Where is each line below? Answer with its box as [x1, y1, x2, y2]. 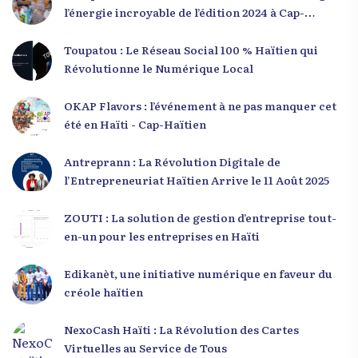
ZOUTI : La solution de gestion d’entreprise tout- [64, 209, 336, 225]
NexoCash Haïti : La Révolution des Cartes [64, 320, 299, 337]
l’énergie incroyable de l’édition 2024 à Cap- [64, 3, 304, 20]
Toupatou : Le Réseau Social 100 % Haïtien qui [64, 41, 318, 58]
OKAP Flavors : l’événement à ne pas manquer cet [64, 97, 336, 113]
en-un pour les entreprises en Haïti [64, 227, 260, 244]
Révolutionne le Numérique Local [64, 59, 253, 76]
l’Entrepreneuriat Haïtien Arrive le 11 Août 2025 [64, 171, 329, 188]
